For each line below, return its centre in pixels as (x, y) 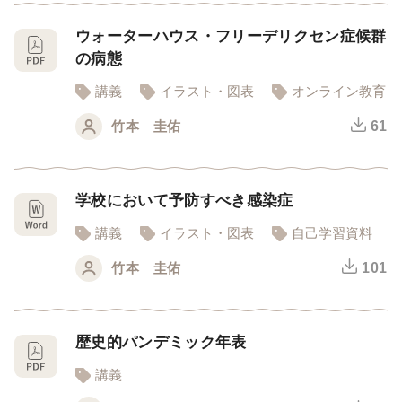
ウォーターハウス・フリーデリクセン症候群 (231, 36)
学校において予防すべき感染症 (184, 200)
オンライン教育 (339, 91)
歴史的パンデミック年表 (161, 342)
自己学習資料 (332, 232)
